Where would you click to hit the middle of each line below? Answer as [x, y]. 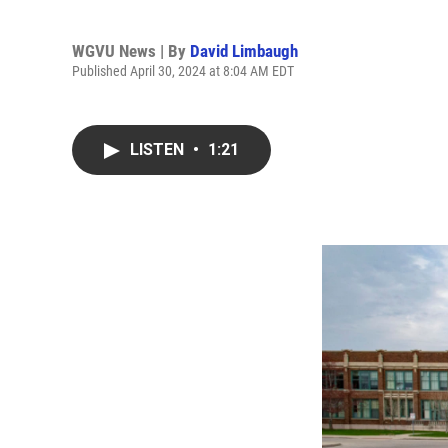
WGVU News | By [131, 50]
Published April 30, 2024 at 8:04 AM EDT [183, 70]
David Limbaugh [244, 50]
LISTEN [159, 149]
